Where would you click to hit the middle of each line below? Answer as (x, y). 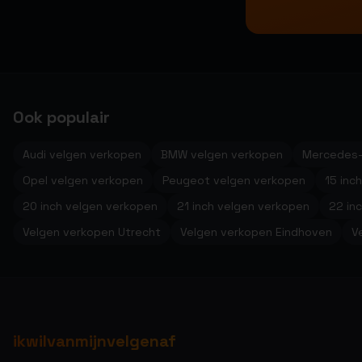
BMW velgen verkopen (222, 154)
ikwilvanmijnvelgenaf (95, 341)
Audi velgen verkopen (82, 154)
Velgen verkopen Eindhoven (256, 232)
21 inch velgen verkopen (243, 206)
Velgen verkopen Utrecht (92, 232)
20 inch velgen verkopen (90, 206)
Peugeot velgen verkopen (234, 180)
